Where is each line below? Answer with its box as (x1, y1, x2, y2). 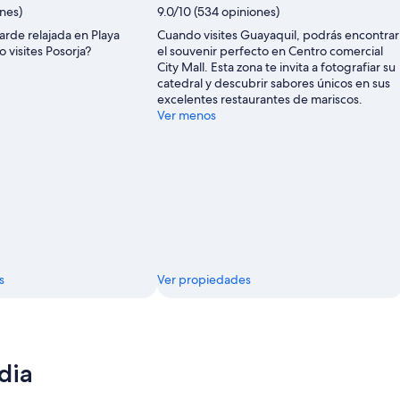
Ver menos (157, 106, 216, 123)
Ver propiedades (157, 271, 251, 287)
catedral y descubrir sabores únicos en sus (157, 74, 390, 91)
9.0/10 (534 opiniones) (157, 3, 279, 20)
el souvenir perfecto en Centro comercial (157, 42, 383, 59)
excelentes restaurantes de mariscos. (157, 90, 362, 107)
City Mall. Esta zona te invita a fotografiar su (157, 58, 396, 75)
